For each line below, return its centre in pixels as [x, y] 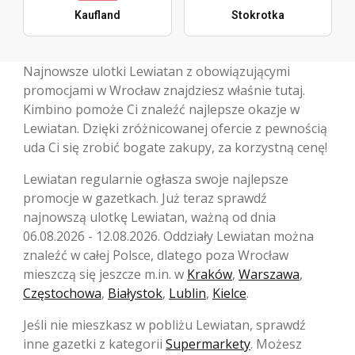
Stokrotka [258, 15]
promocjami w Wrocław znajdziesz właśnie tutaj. [164, 91]
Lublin [187, 294]
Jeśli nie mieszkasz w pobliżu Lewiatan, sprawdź [164, 325]
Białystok [135, 294]
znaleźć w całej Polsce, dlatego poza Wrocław [156, 256]
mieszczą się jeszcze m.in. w [105, 275]
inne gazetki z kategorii [94, 344]
